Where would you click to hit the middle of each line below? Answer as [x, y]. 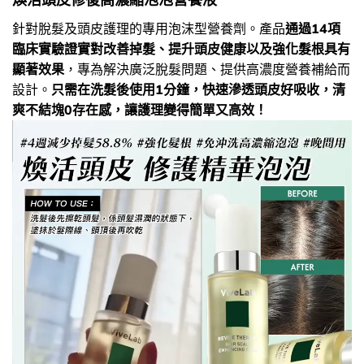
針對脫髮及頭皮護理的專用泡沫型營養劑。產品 [149, 28]
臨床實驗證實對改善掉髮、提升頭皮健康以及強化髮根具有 [181, 48]
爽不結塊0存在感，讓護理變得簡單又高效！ [140, 109]
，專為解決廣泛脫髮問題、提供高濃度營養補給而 [207, 69]
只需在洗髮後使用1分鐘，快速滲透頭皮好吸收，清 [198, 89]
